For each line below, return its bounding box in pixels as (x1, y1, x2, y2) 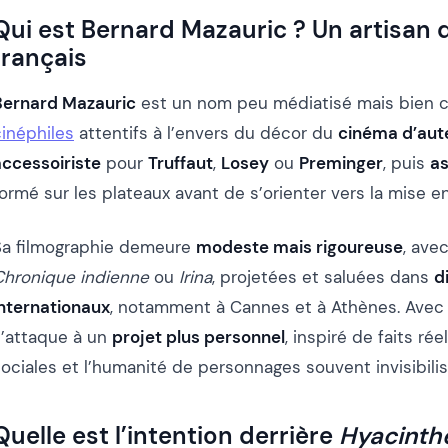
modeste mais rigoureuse (196, 236, 403, 259)
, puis (383, 152, 430, 175)
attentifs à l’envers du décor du (74, 122, 338, 145)
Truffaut (148, 152, 213, 175)
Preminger (299, 152, 383, 175)
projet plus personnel (112, 326, 285, 349)
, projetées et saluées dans (212, 266, 434, 289)
